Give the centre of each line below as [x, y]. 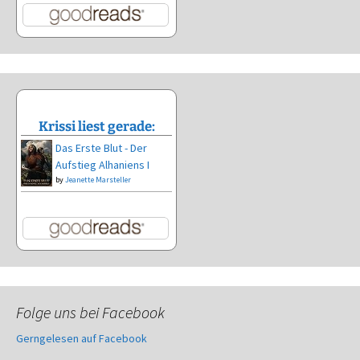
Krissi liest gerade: [96, 126]
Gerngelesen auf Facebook [82, 339]
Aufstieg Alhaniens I [102, 164]
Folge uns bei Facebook [90, 313]
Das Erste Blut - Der [101, 147]
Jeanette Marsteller [98, 179]
